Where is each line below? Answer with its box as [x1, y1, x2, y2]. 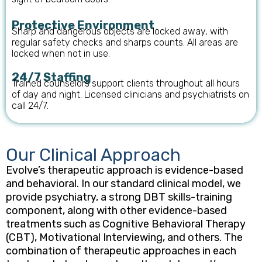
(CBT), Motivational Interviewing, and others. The [6, 231, 243, 244]
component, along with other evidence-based [6, 204, 227, 218]
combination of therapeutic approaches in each [6, 244, 236, 258]
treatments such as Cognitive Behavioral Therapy [6, 218, 246, 231]
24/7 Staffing [12, 70, 91, 85]
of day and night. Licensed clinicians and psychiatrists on [12, 89, 249, 101]
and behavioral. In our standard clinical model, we [6, 177, 241, 191]
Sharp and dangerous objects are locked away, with [12, 26, 228, 37]
